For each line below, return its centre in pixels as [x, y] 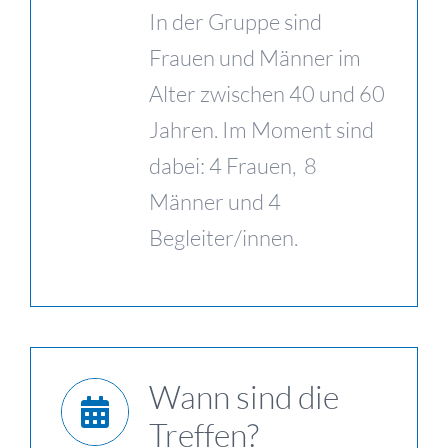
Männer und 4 [215, 201]
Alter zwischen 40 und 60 [267, 93]
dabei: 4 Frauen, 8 [233, 165]
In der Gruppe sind [235, 21]
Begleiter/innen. [223, 237]
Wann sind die [244, 396]
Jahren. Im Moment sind [261, 129]
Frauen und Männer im [255, 57]
